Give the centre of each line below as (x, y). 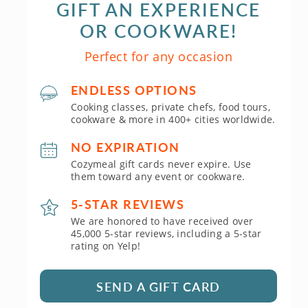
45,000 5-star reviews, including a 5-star (166, 233)
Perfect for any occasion (158, 56)
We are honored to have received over (162, 221)
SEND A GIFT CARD (158, 286)
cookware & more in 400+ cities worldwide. (173, 119)
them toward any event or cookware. (158, 176)
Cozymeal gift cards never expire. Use (161, 164)
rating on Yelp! (106, 246)
